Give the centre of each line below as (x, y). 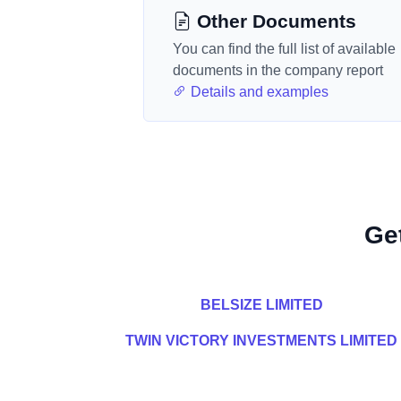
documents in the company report (278, 70)
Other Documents (274, 21)
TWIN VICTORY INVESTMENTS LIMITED (261, 341)
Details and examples (258, 92)
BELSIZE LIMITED (261, 305)
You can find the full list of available (284, 49)
